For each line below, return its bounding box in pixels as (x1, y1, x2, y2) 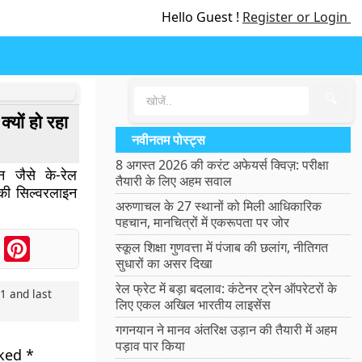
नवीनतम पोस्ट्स (132, 131, 206, 149)
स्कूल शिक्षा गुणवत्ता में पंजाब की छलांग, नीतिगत (116, 238, 329, 256)
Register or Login (242, 8, 351, 26)
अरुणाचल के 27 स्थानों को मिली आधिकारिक (116, 197, 322, 215)
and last (6, 286, 53, 301)
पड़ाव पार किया (116, 337, 186, 355)
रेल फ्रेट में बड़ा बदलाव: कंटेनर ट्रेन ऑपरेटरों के (116, 280, 338, 297)
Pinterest (29, 234, 86, 251)
